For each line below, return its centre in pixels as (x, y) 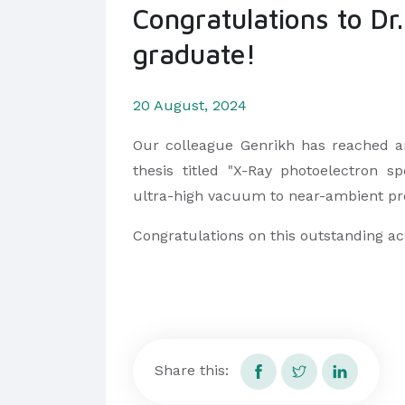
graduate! (195, 53)
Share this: (192, 370)
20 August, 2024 (190, 105)
